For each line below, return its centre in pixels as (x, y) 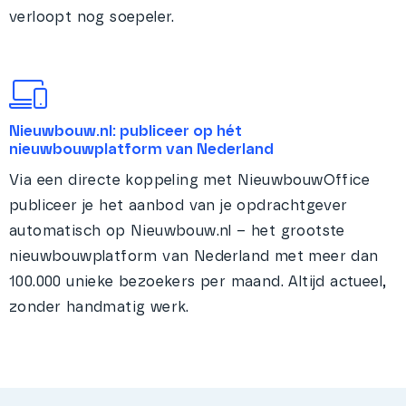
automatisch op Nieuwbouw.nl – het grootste (177, 232)
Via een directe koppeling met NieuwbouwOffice (189, 181)
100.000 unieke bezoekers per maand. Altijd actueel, (198, 282)
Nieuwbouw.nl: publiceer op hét (126, 132)
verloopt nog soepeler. (92, 18)
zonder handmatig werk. (99, 308)
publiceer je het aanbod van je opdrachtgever (179, 206)
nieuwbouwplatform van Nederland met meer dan (194, 257)
